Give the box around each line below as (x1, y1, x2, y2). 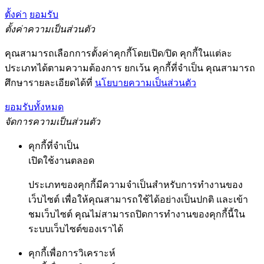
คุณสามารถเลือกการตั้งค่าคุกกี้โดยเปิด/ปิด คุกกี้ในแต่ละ (5, 48, 232, 58)
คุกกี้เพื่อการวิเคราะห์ (28, 247, 115, 258)
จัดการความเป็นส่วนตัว (5, 116, 100, 127)
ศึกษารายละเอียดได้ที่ (5, 77, 95, 88)
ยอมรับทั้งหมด (5, 101, 64, 112)
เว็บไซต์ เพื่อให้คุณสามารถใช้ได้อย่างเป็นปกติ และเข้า (28, 194, 248, 204)
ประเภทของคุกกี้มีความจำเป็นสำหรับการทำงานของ (28, 179, 243, 190)
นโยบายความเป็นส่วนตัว (95, 77, 196, 88)
